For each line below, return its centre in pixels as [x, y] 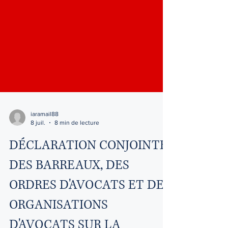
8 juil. [38, 147]
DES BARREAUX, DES [69, 190]
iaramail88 [45, 138]
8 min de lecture [77, 147]
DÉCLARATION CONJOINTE [88, 170]
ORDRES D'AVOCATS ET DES [90, 209]
